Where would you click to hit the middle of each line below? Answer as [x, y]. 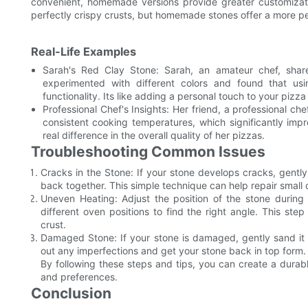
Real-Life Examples [84, 52]
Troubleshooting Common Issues [148, 152]
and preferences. [79, 277]
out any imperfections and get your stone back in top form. [173, 251]
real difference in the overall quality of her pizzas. [153, 135]
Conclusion [71, 294]
